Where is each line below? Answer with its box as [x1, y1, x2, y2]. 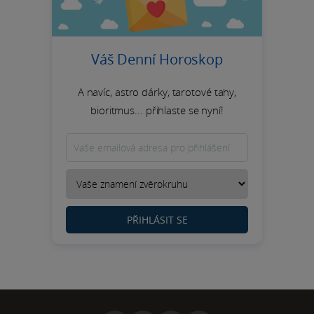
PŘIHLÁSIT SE [126, 212, 188, 226]
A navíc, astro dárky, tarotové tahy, [77, 84, 237, 99]
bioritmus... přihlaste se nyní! [90, 102, 224, 117]
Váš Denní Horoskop [90, 49, 224, 69]
